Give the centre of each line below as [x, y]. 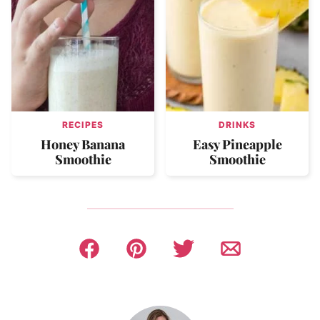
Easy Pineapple [237, 145]
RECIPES [83, 125]
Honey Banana [83, 145]
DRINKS [237, 125]
